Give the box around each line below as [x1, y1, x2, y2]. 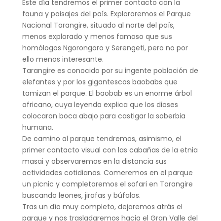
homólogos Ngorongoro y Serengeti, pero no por [22, 42, 188, 53]
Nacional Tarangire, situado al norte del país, [22, 20, 175, 30]
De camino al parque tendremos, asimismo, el [22, 133, 182, 144]
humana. [22, 122, 53, 132]
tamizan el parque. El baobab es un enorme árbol [22, 88, 192, 98]
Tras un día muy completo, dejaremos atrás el [22, 201, 183, 212]
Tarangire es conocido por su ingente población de [22, 65, 198, 75]
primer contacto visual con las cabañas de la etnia [22, 145, 198, 155]
